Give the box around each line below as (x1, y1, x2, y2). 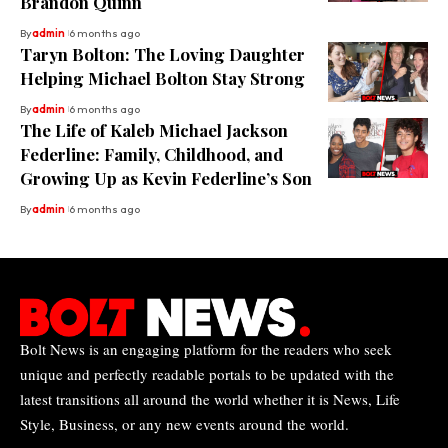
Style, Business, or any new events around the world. (20, 413, 349, 434)
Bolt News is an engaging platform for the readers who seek (20, 338, 392, 359)
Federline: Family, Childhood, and (20, 143, 283, 166)
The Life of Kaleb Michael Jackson (20, 119, 288, 142)
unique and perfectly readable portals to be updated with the (20, 363, 394, 384)
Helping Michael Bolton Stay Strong (20, 67, 305, 90)
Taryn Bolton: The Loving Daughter (20, 43, 305, 66)
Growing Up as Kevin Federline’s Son (20, 167, 312, 190)
